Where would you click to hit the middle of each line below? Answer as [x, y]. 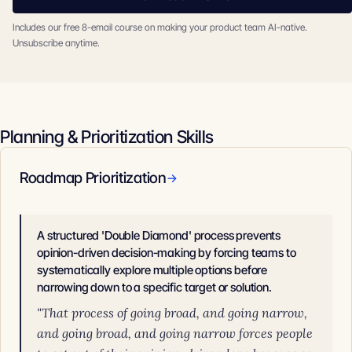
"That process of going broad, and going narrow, [172, 313]
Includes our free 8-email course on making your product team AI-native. [160, 27]
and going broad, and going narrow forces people [175, 333]
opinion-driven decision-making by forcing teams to [167, 253]
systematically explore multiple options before [152, 270]
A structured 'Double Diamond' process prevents [159, 235]
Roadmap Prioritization [93, 178]
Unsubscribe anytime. [56, 43]
